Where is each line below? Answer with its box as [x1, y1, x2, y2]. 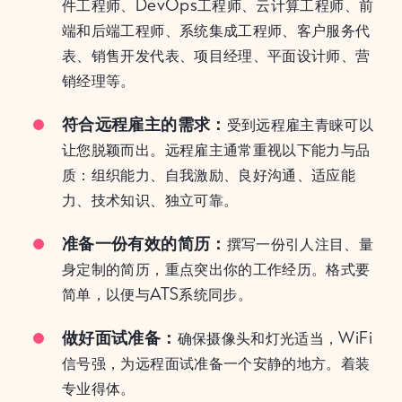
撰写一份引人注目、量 [226, 232, 374, 255]
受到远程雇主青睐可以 [226, 113, 374, 135]
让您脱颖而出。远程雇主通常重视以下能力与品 [62, 138, 371, 161]
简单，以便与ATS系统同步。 [62, 283, 253, 305]
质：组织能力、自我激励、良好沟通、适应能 [62, 163, 356, 186]
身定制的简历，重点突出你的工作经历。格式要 [62, 258, 371, 280]
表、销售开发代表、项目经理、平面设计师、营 [62, 44, 371, 66]
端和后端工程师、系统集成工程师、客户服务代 [62, 19, 371, 41]
